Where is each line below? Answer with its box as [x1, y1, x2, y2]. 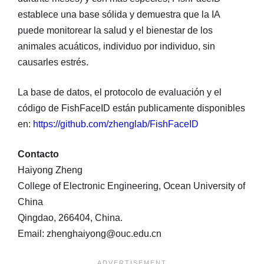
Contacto [18, 149, 59, 160]
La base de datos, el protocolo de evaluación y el [18, 87, 222, 98]
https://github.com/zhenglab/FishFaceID [33, 119, 199, 130]
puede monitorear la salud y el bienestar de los [18, 25, 213, 36]
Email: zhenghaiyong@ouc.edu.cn [18, 229, 161, 239]
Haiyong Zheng [18, 165, 82, 176]
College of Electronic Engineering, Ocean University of [18, 181, 245, 192]
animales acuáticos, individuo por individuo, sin [18, 41, 215, 52]
